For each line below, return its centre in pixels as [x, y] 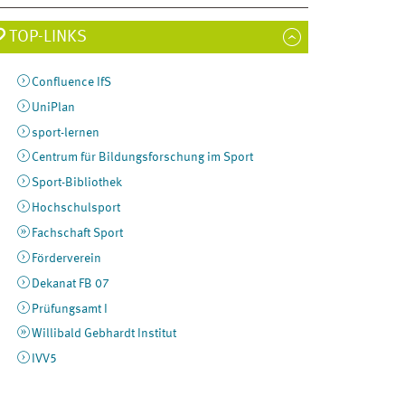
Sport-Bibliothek [76, 183]
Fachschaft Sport [77, 233]
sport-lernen [65, 132]
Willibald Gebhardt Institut [104, 334]
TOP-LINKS [47, 37]
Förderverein [66, 258]
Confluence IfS [71, 82]
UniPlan [53, 107]
